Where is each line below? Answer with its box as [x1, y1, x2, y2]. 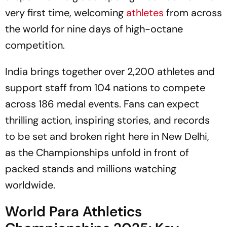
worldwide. [5, 178, 55, 192]
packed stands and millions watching [5, 162, 176, 175]
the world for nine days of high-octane [5, 22, 183, 35]
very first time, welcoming [5, 6, 124, 19]
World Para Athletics [5, 202, 142, 221]
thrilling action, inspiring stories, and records [5, 113, 210, 127]
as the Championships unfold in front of [5, 146, 189, 159]
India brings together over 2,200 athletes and [5, 65, 215, 78]
